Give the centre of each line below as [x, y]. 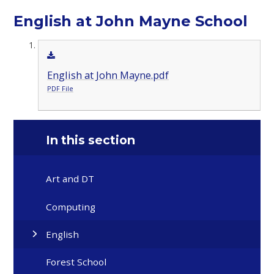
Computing [71, 206]
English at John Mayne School [131, 21]
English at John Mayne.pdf [108, 76]
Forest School [76, 262]
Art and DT [70, 179]
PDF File [60, 89]
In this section [91, 140]
